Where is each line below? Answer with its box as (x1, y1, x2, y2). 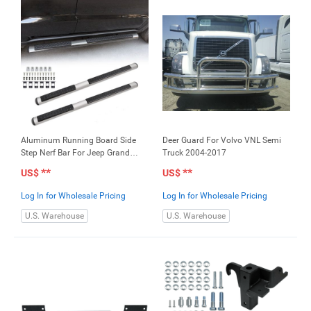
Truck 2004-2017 (162, 147, 226, 158)
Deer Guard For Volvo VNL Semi (162, 135, 281, 145)
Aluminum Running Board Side (21, 135, 136, 145)
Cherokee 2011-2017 (21, 160, 99, 170)
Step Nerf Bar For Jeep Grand (21, 147, 130, 158)
